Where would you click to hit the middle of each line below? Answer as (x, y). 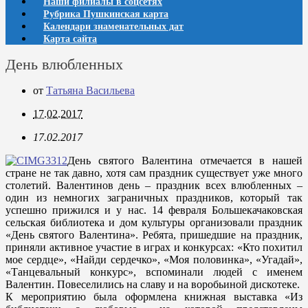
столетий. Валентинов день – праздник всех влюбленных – (154, 185)
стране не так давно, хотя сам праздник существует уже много (154, 173)
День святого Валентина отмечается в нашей (185, 161)
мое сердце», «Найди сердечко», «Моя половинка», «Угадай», (154, 260)
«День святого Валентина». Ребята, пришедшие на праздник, (154, 235)
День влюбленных (64, 64)
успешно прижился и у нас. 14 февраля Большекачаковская (154, 210)
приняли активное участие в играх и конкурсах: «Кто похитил (154, 247)
